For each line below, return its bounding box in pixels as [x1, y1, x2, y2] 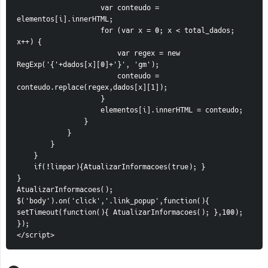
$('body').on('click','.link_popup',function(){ [17, 196, 209, 206]
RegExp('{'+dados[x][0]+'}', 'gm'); [17, 60, 159, 70]
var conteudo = [17, 3, 100, 13]
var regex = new [17, 48, 117, 59]
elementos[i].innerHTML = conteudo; [100, 105, 243, 115]
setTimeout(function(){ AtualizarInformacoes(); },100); [17, 208, 243, 218]
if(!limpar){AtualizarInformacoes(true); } [33, 162, 205, 172]
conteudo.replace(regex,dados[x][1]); [17, 83, 167, 93]
